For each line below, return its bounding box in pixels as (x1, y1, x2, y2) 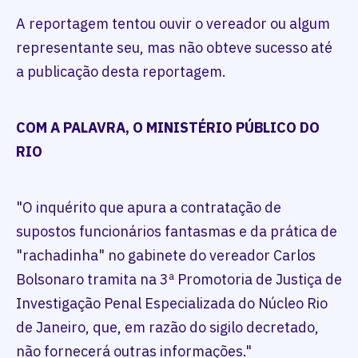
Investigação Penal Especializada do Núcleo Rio (16, 294, 328, 313)
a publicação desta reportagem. (16, 62, 226, 82)
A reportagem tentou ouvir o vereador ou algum (16, 14, 330, 34)
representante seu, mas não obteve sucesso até (16, 38, 332, 58)
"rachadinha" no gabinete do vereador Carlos (16, 246, 316, 265)
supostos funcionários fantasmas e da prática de (16, 222, 337, 241)
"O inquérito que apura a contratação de (16, 198, 281, 217)
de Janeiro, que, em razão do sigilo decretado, (16, 318, 319, 337)
